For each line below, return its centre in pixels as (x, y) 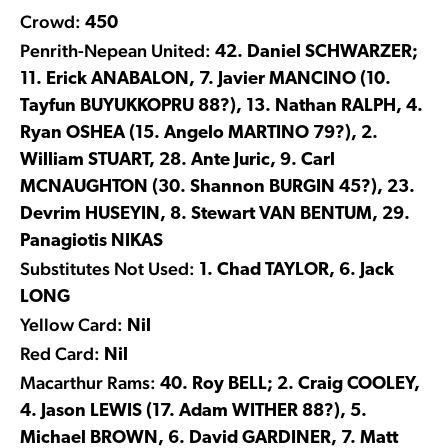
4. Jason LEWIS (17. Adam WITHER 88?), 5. (193, 411)
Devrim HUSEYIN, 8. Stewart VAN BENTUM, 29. (215, 214)
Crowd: (50, 21)
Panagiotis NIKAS (91, 241)
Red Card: (60, 353)
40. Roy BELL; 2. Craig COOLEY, (288, 384)
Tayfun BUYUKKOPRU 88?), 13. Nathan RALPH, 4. (221, 106)
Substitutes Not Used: (107, 268)
